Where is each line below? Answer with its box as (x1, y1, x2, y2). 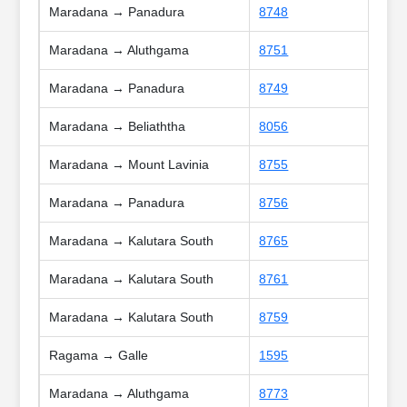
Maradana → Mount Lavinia (49, 157, 210, 173)
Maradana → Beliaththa (49, 119, 186, 134)
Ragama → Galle (49, 348, 149, 363)
